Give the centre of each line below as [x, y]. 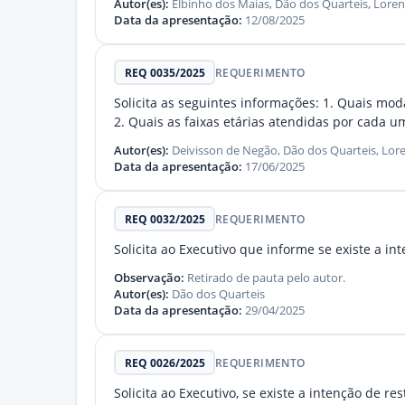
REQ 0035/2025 [165, 72]
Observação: [151, 278]
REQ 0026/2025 [165, 363]
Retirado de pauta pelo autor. [266, 278]
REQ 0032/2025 [165, 219]
